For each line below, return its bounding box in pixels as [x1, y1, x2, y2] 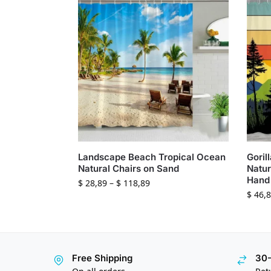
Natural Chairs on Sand [77, 162, 179, 174]
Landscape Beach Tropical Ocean [77, 151, 226, 163]
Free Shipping [72, 252, 132, 264]
